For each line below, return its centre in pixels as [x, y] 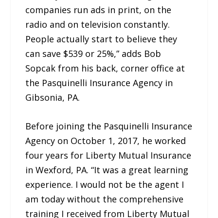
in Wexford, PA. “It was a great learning [107, 170]
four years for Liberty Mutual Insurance [109, 155]
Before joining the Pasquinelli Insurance [109, 126]
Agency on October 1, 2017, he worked [106, 140]
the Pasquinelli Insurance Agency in [99, 83]
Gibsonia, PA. [53, 98]
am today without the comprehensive [105, 199]
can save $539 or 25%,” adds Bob [93, 54]
